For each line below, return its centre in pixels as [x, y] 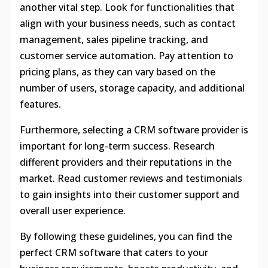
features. [40, 104]
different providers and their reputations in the [125, 162]
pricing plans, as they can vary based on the [117, 71]
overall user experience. [72, 210]
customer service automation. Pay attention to [126, 55]
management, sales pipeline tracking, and [114, 39]
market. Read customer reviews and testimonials [131, 178]
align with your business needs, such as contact [127, 23]
